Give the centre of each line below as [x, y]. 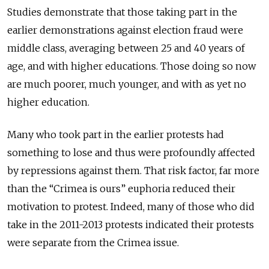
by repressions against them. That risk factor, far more [133, 170]
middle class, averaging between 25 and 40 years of [126, 48]
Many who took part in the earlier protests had [116, 134]
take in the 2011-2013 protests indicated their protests [131, 224]
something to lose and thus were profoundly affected [131, 152]
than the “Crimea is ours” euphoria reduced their [121, 188]
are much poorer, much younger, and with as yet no [127, 84]
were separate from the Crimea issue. [93, 242]
